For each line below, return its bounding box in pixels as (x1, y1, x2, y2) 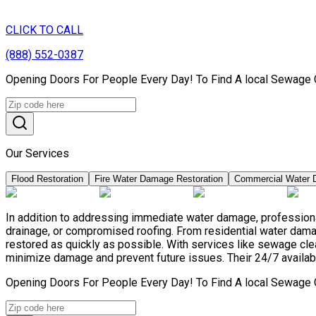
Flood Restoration (11, 173, 83, 184)
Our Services (6, 146, 69, 160)
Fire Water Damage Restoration (95, 173, 223, 184)
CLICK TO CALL (6, 23, 83, 37)
